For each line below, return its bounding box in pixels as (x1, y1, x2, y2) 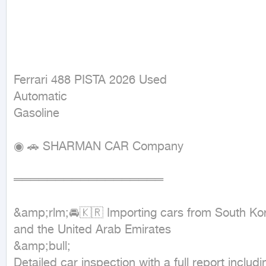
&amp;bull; (14, 239, 71, 254)
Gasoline (14, 106, 59, 121)
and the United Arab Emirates (14, 223, 171, 237)
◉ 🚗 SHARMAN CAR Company (14, 140, 183, 154)
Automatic (14, 90, 67, 104)
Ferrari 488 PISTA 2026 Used (14, 73, 167, 88)
